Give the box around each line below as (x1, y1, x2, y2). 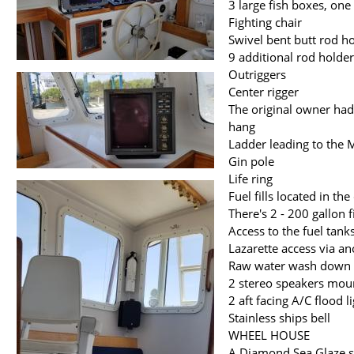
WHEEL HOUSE (228, 327, 310, 344)
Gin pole (228, 153, 274, 170)
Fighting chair (228, 14, 302, 31)
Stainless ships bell (228, 310, 330, 326)
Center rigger (228, 84, 299, 100)
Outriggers (228, 66, 286, 83)
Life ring (228, 171, 273, 187)
